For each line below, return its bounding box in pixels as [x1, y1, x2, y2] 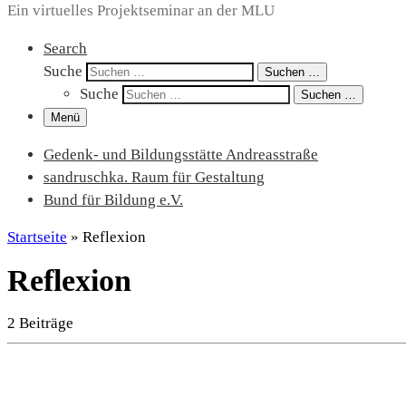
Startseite [7, 228, 67, 246]
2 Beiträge [7, 314, 73, 333]
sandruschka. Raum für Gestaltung [43, 168, 265, 186]
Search [43, 39, 87, 57]
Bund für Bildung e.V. [43, 190, 183, 208]
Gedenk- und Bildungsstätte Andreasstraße [43, 145, 318, 163]
